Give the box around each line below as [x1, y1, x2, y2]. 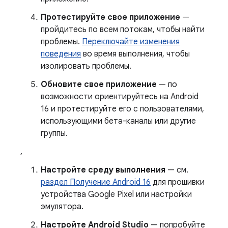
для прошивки [151, 177, 205, 187]
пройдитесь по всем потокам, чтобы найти [41, 24, 205, 35]
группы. [41, 128, 68, 138]
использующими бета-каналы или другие [41, 116, 196, 126]
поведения [41, 48, 81, 59]
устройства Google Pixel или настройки [41, 189, 192, 199]
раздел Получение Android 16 [41, 177, 151, 187]
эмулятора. [41, 201, 83, 212]
